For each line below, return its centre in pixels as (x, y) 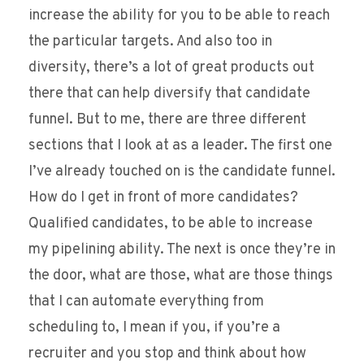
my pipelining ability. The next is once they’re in (182, 250)
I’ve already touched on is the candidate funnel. (182, 172)
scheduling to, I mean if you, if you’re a (154, 328)
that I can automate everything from (146, 302)
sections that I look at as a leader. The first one (180, 146)
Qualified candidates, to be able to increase (171, 224)
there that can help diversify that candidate (169, 94)
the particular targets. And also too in (150, 42)
